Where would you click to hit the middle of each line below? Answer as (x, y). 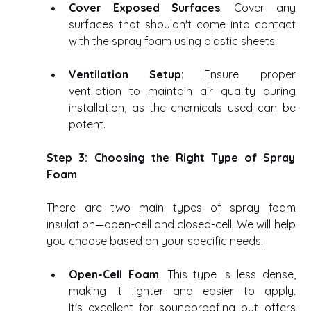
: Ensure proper (238, 75)
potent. (89, 125)
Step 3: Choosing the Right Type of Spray (171, 158)
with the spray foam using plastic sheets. (175, 41)
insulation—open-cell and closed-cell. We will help (171, 225)
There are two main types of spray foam (171, 208)
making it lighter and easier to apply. (182, 291)
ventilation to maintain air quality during (182, 91)
